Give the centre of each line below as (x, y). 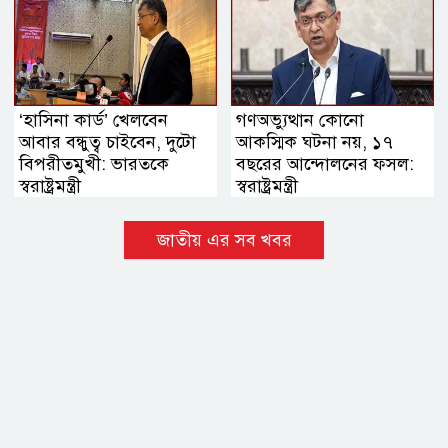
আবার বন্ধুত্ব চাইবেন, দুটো (107, 141)
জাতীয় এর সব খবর (224, 239)
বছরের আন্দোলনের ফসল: (325, 163)
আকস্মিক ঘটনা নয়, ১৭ (314, 141)
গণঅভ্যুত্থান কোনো (300, 119)
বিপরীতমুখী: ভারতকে (94, 163)
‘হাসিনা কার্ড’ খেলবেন (93, 119)
